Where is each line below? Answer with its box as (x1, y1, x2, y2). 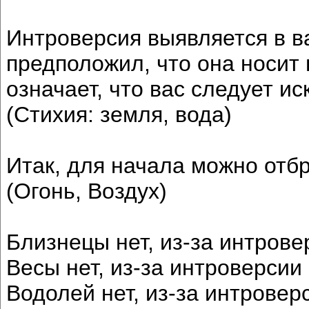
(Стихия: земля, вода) (6, 101, 232, 127)
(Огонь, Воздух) (6, 178, 167, 203)
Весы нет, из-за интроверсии (6, 255, 302, 280)
